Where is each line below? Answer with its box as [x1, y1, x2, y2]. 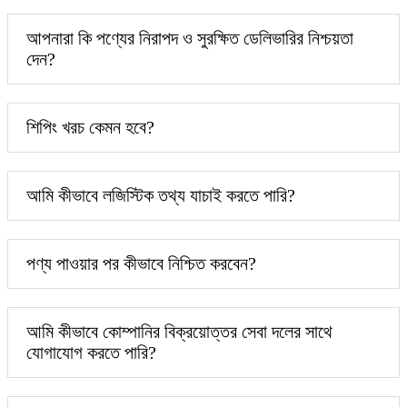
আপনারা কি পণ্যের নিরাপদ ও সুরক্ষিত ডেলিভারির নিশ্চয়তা [26, 27, 353, 48]
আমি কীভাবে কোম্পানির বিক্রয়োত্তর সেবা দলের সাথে [26, 321, 333, 342]
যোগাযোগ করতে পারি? [26, 342, 156, 362]
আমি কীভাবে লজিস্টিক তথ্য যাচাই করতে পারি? [26, 184, 295, 205]
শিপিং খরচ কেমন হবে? [26, 116, 154, 137]
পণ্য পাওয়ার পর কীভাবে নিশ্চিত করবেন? [26, 253, 256, 273]
